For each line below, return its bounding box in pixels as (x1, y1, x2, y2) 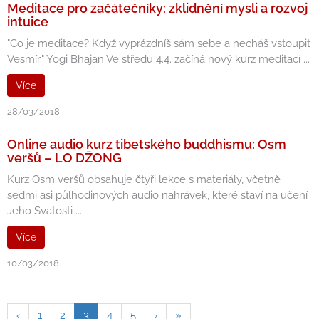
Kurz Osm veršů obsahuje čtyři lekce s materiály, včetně (7, 173, 281, 186)
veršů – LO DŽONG (7, 150, 122, 165)
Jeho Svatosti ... (7, 204, 82, 217)
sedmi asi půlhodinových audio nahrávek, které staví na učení (7, 189, 308, 202)
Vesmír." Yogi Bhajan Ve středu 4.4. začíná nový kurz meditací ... (7, 53, 310, 66)
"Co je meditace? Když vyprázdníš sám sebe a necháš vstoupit (7, 37, 310, 50)
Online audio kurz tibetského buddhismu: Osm (7, 137, 286, 152)
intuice (7, 14, 48, 29)
